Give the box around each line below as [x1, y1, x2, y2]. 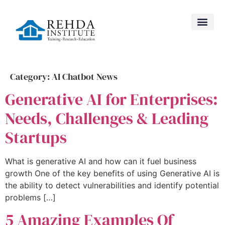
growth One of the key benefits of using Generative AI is [5, 168, 219, 178]
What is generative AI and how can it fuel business [5, 156, 196, 166]
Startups [5, 126, 67, 149]
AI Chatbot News [52, 70, 118, 83]
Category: [10, 70, 52, 83]
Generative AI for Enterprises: [5, 88, 218, 110]
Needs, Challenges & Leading [5, 107, 208, 130]
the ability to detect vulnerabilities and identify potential [5, 180, 219, 190]
